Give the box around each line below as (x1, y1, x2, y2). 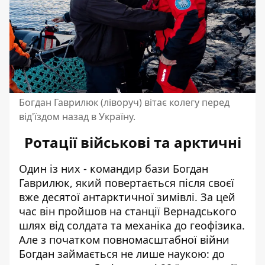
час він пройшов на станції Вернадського (19, 204, 237, 218)
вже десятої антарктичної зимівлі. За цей (19, 190, 235, 204)
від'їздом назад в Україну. (19, 110, 135, 123)
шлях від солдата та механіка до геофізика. (19, 218, 245, 232)
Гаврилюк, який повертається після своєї (19, 176, 234, 190)
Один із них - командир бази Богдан (19, 161, 208, 176)
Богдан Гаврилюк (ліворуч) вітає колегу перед (19, 96, 230, 109)
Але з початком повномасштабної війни (19, 232, 230, 247)
